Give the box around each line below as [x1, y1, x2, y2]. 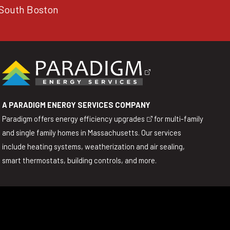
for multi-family [152, 113, 203, 123]
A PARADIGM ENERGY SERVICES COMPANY [2, 100, 150, 109]
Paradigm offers [2, 113, 55, 123]
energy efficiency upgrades [55, 113, 145, 123]
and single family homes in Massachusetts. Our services [2, 127, 181, 137]
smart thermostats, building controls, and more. [2, 155, 157, 165]
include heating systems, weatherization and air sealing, [2, 141, 185, 151]
